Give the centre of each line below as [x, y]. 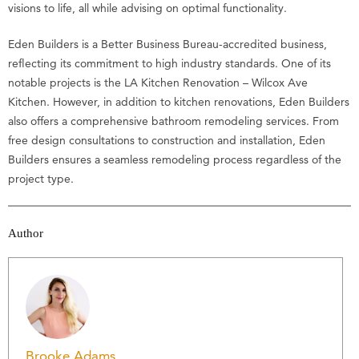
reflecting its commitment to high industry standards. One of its [169, 63]
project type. [42, 178]
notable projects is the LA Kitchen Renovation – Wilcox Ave [158, 82]
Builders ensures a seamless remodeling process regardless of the [175, 159]
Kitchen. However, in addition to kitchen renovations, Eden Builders [179, 101]
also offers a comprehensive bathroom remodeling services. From [173, 121]
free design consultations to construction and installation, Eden [167, 140]
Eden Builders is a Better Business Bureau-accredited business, [167, 44]
